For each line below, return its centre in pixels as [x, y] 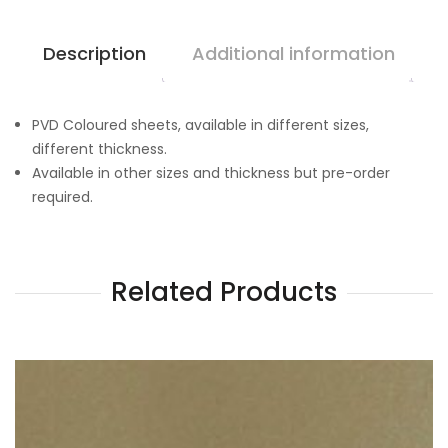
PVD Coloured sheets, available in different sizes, [200, 124]
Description [94, 53]
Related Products [224, 291]
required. [62, 196]
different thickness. [99, 148]
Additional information [293, 53]
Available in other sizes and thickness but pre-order [211, 172]
